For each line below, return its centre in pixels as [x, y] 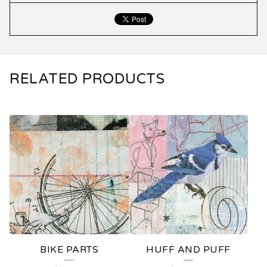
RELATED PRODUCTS [87, 79]
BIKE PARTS [69, 250]
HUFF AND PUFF [188, 250]
